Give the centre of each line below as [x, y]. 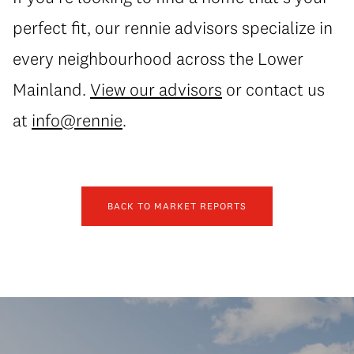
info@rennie [77, 120]
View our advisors [156, 89]
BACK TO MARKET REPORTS [177, 205]
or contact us [273, 89]
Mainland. [51, 89]
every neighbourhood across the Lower [158, 58]
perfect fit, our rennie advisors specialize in [173, 27]
